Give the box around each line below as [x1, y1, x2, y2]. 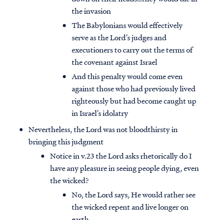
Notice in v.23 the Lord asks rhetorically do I [50, 150, 192, 162]
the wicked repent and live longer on [72, 201, 189, 213]
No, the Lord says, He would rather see [72, 189, 195, 200]
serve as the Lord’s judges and [72, 32, 166, 43]
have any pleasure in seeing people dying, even [50, 163, 199, 174]
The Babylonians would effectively [72, 20, 183, 31]
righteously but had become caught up [72, 95, 196, 107]
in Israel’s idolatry [72, 108, 130, 119]
